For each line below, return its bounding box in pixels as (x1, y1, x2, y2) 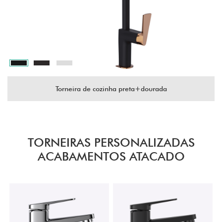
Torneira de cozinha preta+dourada (55, 84, 167, 93)
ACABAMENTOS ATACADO (37, 149, 185, 164)
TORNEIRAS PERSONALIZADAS (27, 135, 195, 150)
